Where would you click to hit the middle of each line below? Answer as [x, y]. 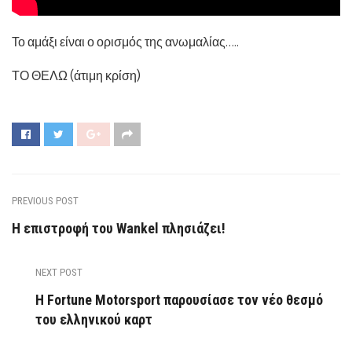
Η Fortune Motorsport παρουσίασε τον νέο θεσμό [179, 299]
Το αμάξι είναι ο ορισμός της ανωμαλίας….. [125, 42]
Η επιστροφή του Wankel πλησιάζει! [119, 228]
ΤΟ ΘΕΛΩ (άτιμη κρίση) [76, 75]
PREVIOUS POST [45, 200]
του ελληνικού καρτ [94, 319]
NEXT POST [59, 272]
